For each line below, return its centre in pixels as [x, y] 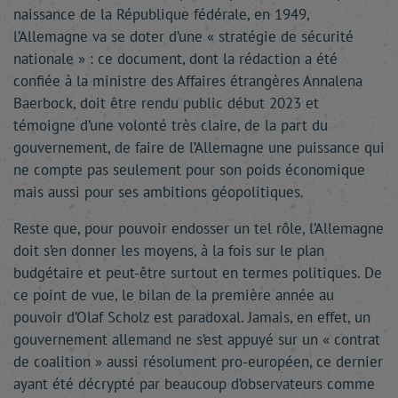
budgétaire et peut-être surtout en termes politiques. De [198, 273]
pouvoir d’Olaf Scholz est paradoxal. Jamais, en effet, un [192, 317]
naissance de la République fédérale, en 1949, [161, 14]
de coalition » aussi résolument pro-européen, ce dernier [198, 362]
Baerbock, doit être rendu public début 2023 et [166, 103]
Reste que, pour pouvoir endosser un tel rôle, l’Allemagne [199, 228]
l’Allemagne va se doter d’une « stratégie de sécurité [183, 36]
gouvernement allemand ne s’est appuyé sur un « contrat [197, 339]
